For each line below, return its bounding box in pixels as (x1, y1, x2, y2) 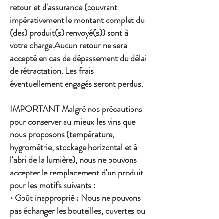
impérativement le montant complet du (10, 14, 145, 27)
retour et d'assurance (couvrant (10, 1, 117, 14)
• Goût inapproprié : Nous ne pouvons (10, 192, 141, 205)
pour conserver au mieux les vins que (10, 115, 135, 129)
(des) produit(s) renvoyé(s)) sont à (10, 26, 128, 40)
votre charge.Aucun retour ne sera (10, 39, 127, 52)
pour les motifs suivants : (10, 179, 96, 192)
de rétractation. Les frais (10, 65, 94, 78)
